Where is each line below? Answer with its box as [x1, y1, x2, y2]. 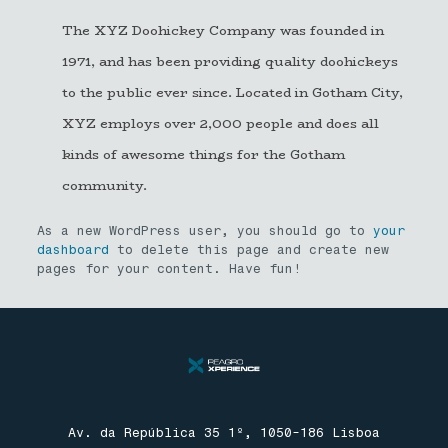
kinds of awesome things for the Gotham [61, 144, 345, 164]
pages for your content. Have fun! [36, 261, 301, 276]
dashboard [36, 242, 109, 257]
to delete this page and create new [108, 242, 389, 257]
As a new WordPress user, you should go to [36, 223, 373, 238]
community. [61, 175, 147, 195]
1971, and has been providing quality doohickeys [61, 51, 398, 71]
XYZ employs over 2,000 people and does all [61, 113, 379, 133]
